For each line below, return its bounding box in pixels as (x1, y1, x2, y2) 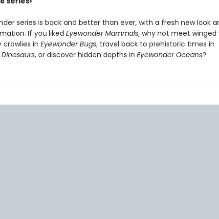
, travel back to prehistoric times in (96, 39, 215, 49)
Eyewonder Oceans (136, 50, 202, 60)
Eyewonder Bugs (40, 39, 96, 49)
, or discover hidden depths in (34, 50, 137, 60)
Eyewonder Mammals (66, 28, 138, 38)
